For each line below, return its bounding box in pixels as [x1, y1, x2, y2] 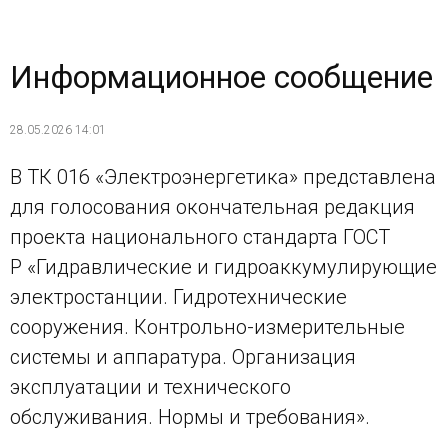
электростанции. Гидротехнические [10, 285, 347, 310]
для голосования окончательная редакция [10, 195, 415, 220]
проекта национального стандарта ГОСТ [10, 225, 390, 250]
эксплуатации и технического [10, 375, 291, 400]
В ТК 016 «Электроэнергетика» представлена [10, 165, 436, 190]
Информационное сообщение [10, 58, 433, 96]
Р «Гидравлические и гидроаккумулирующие [10, 255, 437, 280]
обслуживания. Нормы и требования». [10, 405, 370, 430]
